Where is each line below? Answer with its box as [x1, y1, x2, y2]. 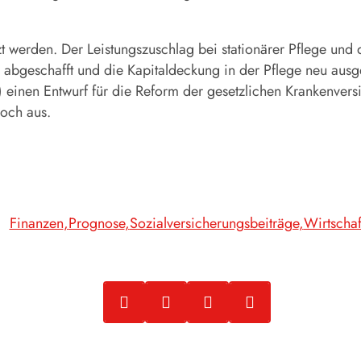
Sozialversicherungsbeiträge [129, 212, 299, 234]
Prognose [68, 212, 125, 234]
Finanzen [9, 212, 64, 234]
